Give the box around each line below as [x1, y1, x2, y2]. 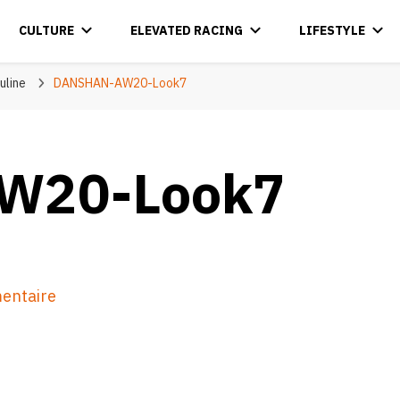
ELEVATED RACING [129, 21, 243, 40]
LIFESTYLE [298, 21, 365, 40]
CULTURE [18, 21, 74, 40]
